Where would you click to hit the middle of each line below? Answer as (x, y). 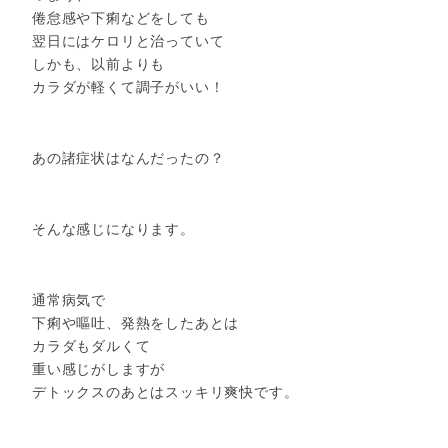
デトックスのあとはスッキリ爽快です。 (165, 392)
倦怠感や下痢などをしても (121, 17)
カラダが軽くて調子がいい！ (128, 86)
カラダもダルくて (91, 346)
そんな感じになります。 (113, 229)
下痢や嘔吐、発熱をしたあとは (136, 323)
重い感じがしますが (99, 369)
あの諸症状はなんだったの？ (128, 157)
